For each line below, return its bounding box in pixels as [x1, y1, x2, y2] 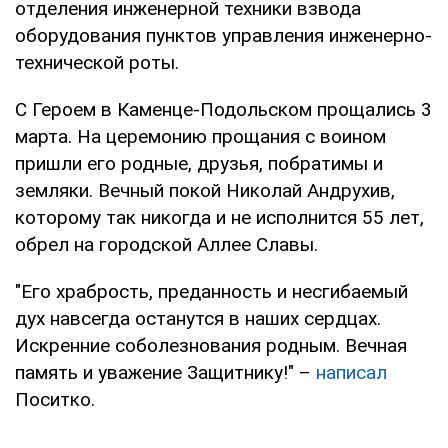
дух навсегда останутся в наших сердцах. [15, 306, 381, 330]
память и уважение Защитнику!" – [15, 360, 316, 384]
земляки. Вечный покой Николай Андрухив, [15, 178, 395, 202]
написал [316, 360, 387, 384]
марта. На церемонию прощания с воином [15, 124, 386, 148]
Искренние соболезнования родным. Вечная [15, 333, 407, 357]
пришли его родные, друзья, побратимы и [15, 151, 383, 175]
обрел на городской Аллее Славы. [15, 232, 318, 256]
